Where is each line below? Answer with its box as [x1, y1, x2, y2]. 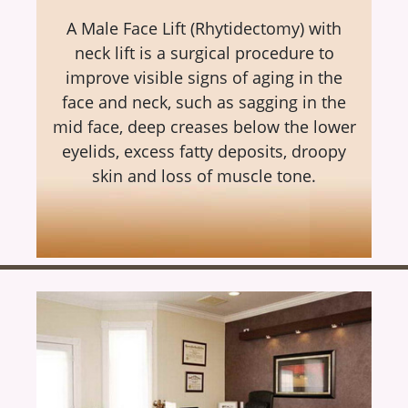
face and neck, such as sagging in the [62, 91, 346, 113]
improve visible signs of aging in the [66, 66, 342, 88]
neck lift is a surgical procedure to [74, 42, 334, 64]
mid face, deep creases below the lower [52, 116, 356, 138]
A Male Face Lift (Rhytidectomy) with [66, 17, 342, 39]
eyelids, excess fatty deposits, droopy [62, 140, 346, 162]
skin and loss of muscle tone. [92, 165, 316, 187]
